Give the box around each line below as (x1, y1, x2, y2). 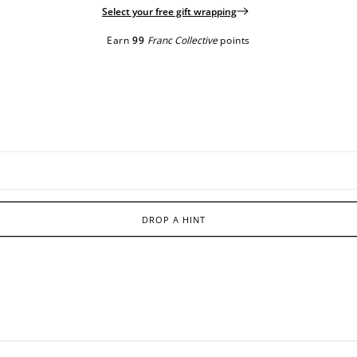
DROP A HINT (141, 213, 206, 226)
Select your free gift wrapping (102, 5, 237, 19)
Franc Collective (147, 33, 218, 48)
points (220, 33, 251, 48)
